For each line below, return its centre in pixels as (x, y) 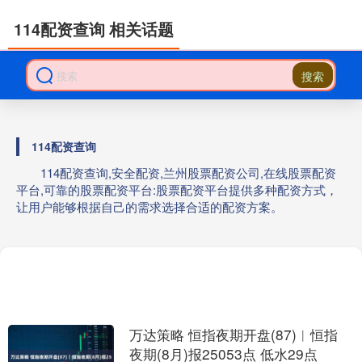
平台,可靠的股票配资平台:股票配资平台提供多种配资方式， (177, 189)
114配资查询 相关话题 (94, 29)
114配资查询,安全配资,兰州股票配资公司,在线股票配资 (188, 173)
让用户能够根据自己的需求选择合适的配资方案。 (149, 206)
